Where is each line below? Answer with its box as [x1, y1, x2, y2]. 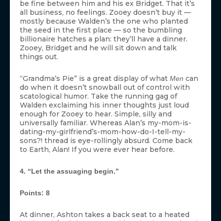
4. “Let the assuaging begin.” [20, 167, 119, 176]
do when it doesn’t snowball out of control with [20, 83, 190, 92]
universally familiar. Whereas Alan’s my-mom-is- [20, 118, 191, 128]
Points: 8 [20, 189, 50, 197]
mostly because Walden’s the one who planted [20, 17, 188, 26]
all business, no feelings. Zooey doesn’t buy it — [20, 8, 191, 17]
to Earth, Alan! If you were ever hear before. [20, 145, 175, 154]
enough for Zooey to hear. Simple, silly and [20, 110, 172, 119]
